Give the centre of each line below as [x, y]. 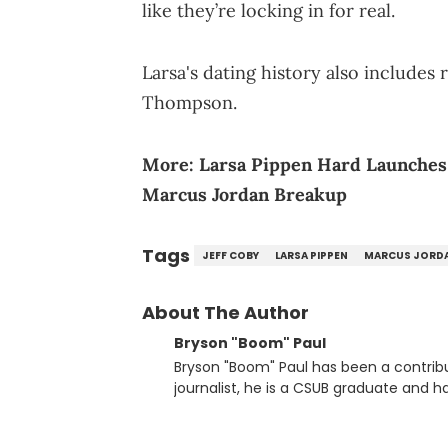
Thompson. [189, 103]
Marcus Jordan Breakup [244, 195]
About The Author [225, 313]
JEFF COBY [230, 256]
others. [198, 409]
